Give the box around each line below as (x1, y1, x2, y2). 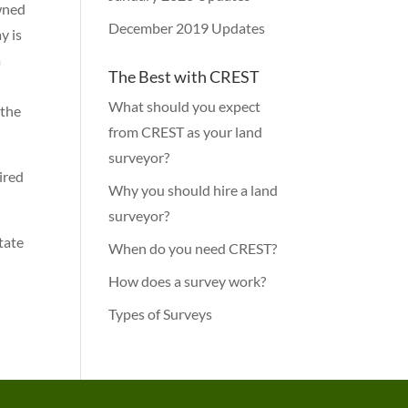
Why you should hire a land (108, 181, 279, 199)
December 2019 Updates (108, 19, 266, 36)
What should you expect (108, 97, 261, 115)
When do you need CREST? (108, 240, 278, 257)
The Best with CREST (108, 66, 260, 87)
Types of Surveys (108, 305, 213, 322)
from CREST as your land (108, 123, 263, 140)
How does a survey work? (108, 272, 267, 290)
